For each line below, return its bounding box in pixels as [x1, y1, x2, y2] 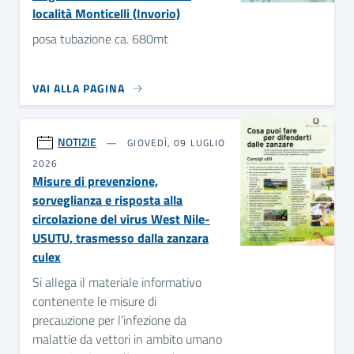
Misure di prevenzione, [32, 171, 158, 190]
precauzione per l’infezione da [32, 311, 186, 330]
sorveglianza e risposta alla [32, 190, 183, 209]
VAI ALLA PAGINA [32, 80, 125, 96]
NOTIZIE [58, 134, 96, 150]
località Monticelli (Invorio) [32, 4, 180, 23]
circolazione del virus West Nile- [32, 209, 210, 228]
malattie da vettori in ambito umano [32, 330, 222, 348]
